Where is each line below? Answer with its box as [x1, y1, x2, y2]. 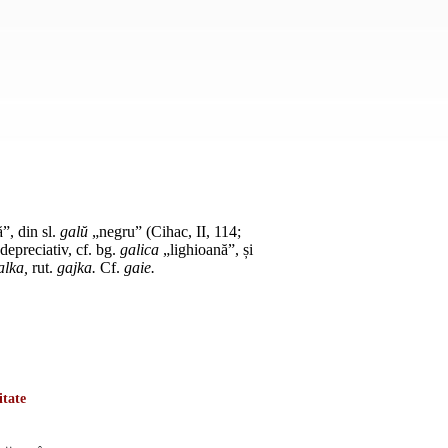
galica [120, 240, 159, 258]
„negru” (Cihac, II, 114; [88, 222, 241, 240]
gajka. [57, 258, 96, 276]
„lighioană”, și [159, 240, 253, 258]
